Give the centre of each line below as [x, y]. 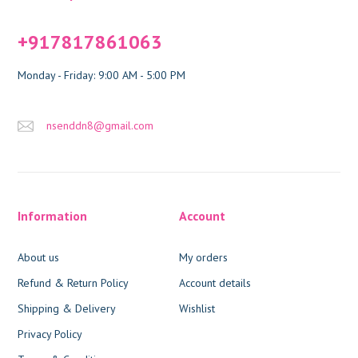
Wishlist [197, 308]
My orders [203, 257]
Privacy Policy [50, 334]
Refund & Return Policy [74, 282]
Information [53, 215]
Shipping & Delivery [67, 308]
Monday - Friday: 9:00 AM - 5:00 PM [102, 75]
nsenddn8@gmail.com [100, 125]
